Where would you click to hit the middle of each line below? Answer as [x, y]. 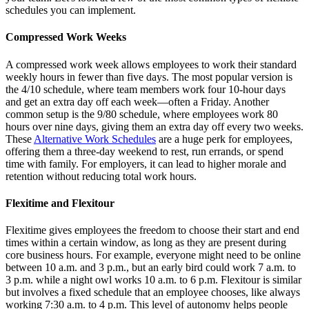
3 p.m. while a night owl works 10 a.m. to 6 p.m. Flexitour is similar [153, 280]
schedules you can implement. [71, 10]
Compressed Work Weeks [66, 37]
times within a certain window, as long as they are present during [146, 243]
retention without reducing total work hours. [101, 176]
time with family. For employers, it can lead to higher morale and [146, 163]
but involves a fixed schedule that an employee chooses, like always [153, 292]
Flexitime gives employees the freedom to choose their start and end [152, 230]
